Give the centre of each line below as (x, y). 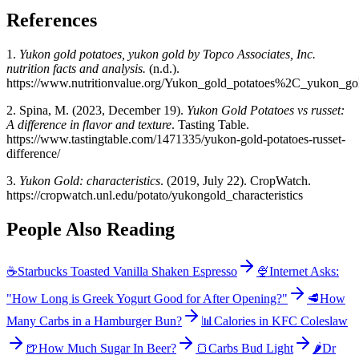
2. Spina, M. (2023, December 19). (97, 110)
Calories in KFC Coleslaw (281, 321)
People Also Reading (91, 229)
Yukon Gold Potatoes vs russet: (266, 110)
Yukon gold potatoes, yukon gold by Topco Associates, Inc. (167, 54)
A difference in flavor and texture (89, 124)
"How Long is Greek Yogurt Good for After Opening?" (147, 298)
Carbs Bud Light (251, 348)
